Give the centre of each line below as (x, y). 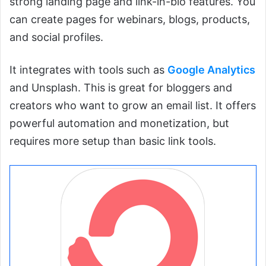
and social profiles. (56, 37)
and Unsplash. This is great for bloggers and (121, 87)
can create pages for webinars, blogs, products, (130, 19)
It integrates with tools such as (88, 69)
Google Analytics (211, 69)
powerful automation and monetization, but (119, 123)
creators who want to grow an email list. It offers (133, 105)
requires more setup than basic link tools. (113, 141)
